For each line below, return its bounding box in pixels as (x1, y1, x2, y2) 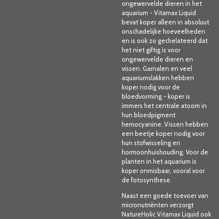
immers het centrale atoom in (122, 101, 207, 109)
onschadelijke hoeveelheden (122, 27, 205, 35)
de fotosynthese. (122, 175, 172, 184)
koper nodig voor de (122, 83, 180, 91)
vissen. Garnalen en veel (122, 64, 192, 72)
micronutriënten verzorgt (122, 200, 194, 209)
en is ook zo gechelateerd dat (122, 36, 208, 44)
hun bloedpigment (122, 110, 175, 119)
